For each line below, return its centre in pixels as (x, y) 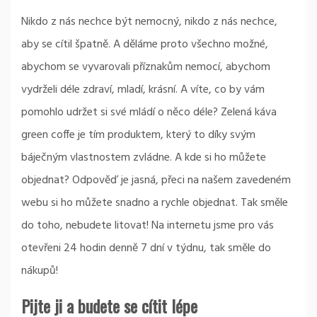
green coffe (48, 135)
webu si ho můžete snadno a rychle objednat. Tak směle (155, 203)
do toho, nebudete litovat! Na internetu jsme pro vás (148, 226)
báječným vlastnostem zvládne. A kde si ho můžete (144, 158)
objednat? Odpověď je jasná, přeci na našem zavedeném (156, 180)
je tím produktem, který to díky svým (165, 135)
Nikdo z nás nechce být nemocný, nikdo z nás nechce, (149, 22)
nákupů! (40, 271)
